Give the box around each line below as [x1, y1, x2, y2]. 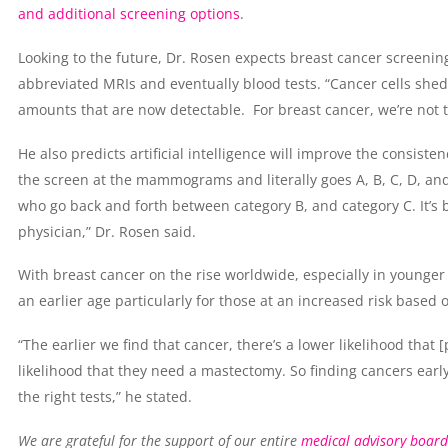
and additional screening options [17, 4, 240, 24]
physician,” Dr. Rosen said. [17, 221, 196, 241]
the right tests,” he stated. [17, 386, 192, 406]
